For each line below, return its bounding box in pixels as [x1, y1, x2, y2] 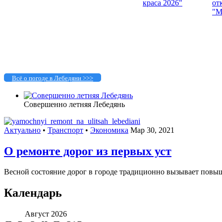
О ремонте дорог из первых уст [4, 144, 171, 158]
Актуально [4, 125, 41, 134]
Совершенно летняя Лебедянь [24, 100, 125, 109]
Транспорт [48, 125, 83, 134]
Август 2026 [25, 210, 67, 219]
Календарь [4, 186, 62, 200]
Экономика [90, 125, 128, 134]
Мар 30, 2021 [130, 125, 174, 134]
